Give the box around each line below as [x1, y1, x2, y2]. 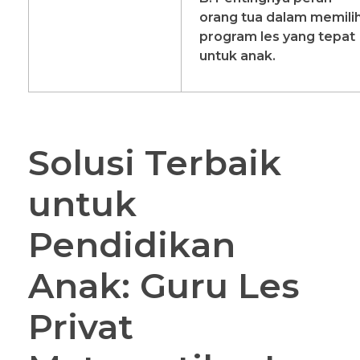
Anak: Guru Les [28, 264, 300, 308]
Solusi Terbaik [28, 141, 281, 185]
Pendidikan [28, 223, 235, 267]
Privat [28, 305, 133, 349]
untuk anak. [199, 47, 276, 63]
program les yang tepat [199, 28, 356, 44]
